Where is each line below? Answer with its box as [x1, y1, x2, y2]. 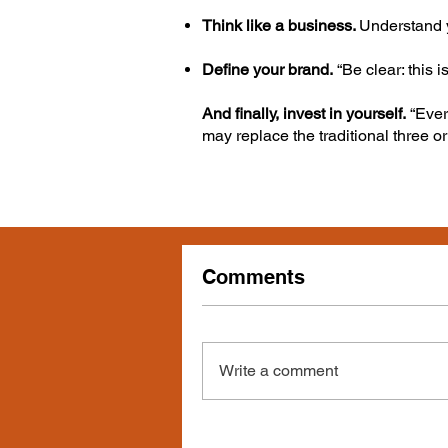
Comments [202, 265, 305, 289]
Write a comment [219, 361, 338, 380]
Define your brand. [202, 60, 333, 79]
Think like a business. [202, 16, 359, 35]
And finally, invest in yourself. [202, 104, 406, 123]
